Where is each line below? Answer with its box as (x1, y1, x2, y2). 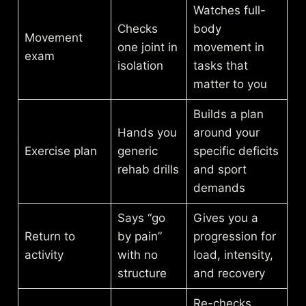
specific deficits (193, 143, 279, 158)
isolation (117, 58, 163, 72)
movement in (193, 40, 264, 54)
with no (117, 247, 158, 262)
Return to (24, 229, 75, 243)
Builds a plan (193, 107, 264, 121)
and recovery (193, 266, 265, 280)
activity (24, 247, 64, 262)
